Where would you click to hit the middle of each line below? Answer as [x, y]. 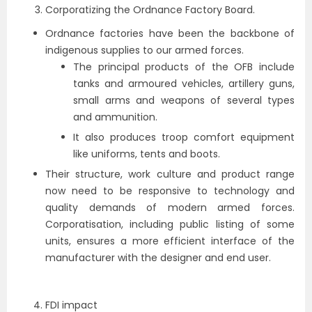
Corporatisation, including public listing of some [170, 224]
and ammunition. [115, 117]
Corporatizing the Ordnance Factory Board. [150, 10]
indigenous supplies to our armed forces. [145, 50]
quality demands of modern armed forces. [170, 208]
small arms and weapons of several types [184, 100]
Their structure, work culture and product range [170, 174]
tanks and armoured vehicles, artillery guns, [184, 84]
